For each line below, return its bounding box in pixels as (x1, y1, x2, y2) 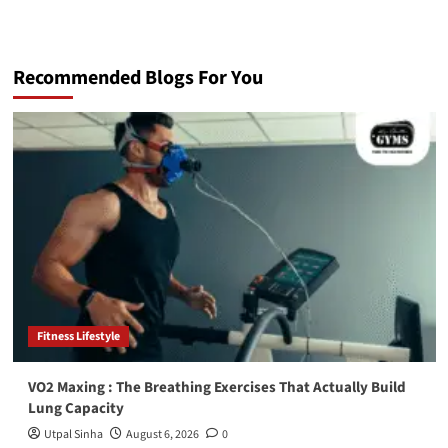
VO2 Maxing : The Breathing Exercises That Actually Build (27, 376, 406, 398)
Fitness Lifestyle (36, 327, 120, 345)
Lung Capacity (27, 397, 124, 419)
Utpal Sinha (43, 425, 103, 443)
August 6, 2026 (125, 425, 199, 443)
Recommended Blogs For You (12, 63, 263, 92)
